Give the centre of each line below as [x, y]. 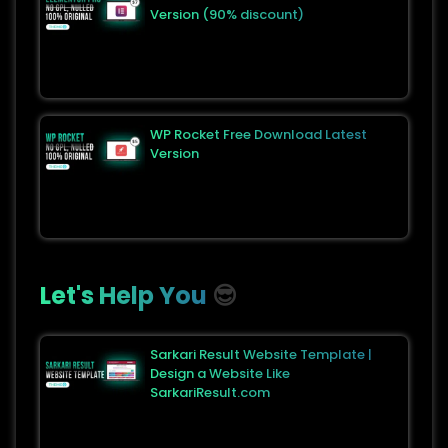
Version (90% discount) [226, 14]
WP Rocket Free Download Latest [258, 135]
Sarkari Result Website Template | [260, 355]
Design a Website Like [219, 374]
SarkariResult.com [209, 393]
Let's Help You [123, 296]
